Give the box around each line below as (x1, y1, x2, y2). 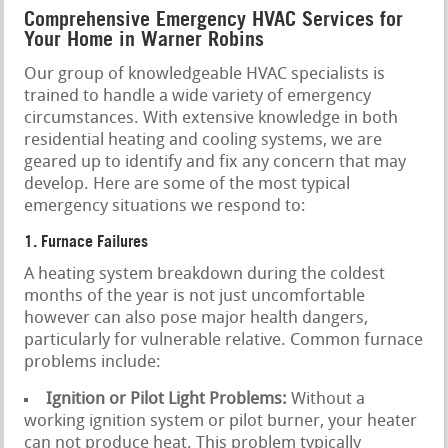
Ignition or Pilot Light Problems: (46, 390, 288, 408)
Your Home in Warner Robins (24, 26, 265, 51)
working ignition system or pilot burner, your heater (24, 412, 418, 430)
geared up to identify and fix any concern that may (24, 153, 407, 171)
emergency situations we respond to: (24, 197, 307, 215)
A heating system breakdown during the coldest (24, 265, 386, 283)
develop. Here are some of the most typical (24, 175, 351, 193)
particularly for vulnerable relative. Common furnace (24, 331, 424, 349)
